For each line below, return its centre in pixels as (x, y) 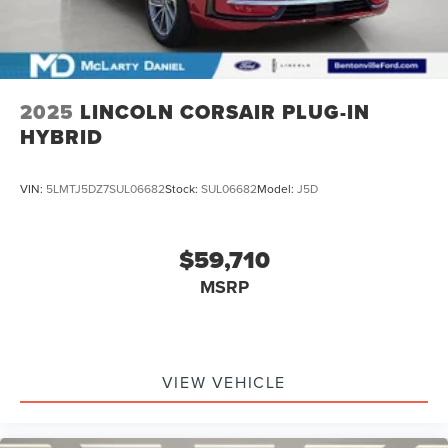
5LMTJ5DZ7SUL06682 (105, 189)
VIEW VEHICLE (224, 381)
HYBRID (61, 137)
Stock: (183, 189)
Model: (277, 189)
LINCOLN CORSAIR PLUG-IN (225, 112)
